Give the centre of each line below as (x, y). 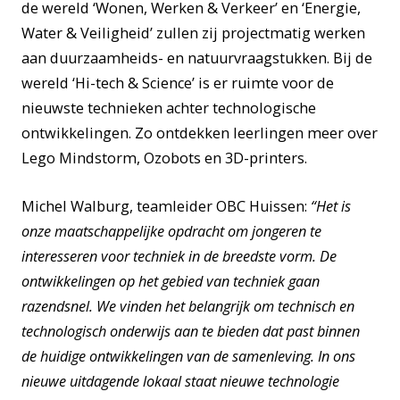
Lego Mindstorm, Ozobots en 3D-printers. (164, 158)
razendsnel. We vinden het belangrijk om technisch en (188, 306)
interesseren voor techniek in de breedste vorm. (171, 256)
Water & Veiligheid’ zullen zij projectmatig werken (193, 33)
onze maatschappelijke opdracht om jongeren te (171, 231)
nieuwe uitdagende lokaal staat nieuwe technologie (180, 381)
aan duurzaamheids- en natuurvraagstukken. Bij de (197, 58)
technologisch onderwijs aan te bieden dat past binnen (191, 331)
